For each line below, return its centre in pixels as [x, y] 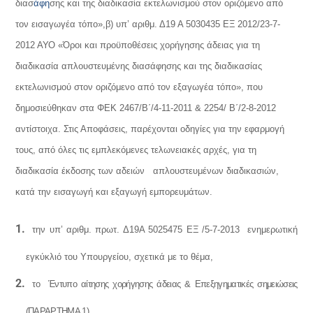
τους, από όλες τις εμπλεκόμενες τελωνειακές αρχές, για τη [136, 150]
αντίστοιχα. [40, 129]
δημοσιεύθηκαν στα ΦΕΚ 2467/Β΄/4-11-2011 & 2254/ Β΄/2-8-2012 [146, 108]
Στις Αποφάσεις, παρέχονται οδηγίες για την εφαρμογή [174, 129]
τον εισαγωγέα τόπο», [61, 24]
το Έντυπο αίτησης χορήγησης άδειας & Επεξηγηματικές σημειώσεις [165, 284]
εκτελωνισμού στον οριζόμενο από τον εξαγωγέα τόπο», [131, 87]
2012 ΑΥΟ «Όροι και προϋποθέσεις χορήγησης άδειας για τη [138, 45]
